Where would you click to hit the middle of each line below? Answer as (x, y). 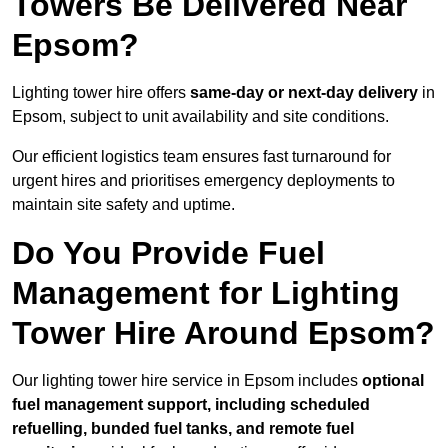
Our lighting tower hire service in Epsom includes (187, 381)
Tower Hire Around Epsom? (223, 333)
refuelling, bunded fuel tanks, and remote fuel (183, 429)
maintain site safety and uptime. (123, 205)
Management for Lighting (206, 293)
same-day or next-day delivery (304, 93)
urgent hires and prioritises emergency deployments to (203, 181)
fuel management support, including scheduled (191, 405)
